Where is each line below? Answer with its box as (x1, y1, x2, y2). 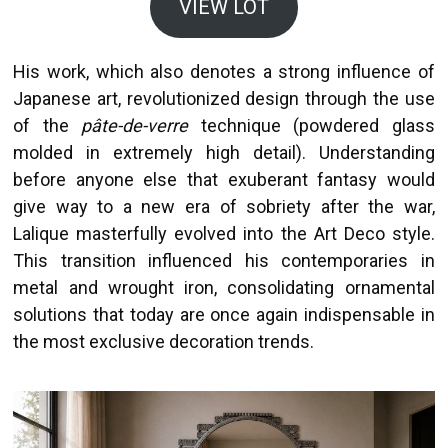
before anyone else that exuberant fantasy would (13, 168, 435, 190)
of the (13, 114, 82, 136)
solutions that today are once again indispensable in (13, 303, 435, 325)
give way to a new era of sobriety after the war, (13, 195, 435, 217)
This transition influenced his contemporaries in (13, 249, 435, 271)
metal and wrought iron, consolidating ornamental (13, 276, 435, 298)
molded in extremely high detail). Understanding (13, 141, 435, 163)
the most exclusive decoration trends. (13, 330, 315, 352)
